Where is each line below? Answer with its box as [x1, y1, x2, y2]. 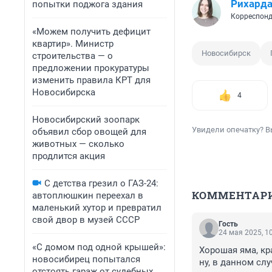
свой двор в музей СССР [32, 214, 140, 225]
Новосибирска [32, 87, 95, 98]
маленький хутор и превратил [32, 202, 161, 213]
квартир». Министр [32, 38, 114, 49]
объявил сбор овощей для [32, 126, 146, 137]
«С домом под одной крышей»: [32, 242, 166, 253]
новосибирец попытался [32, 254, 140, 265]
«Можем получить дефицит [32, 26, 151, 37]
